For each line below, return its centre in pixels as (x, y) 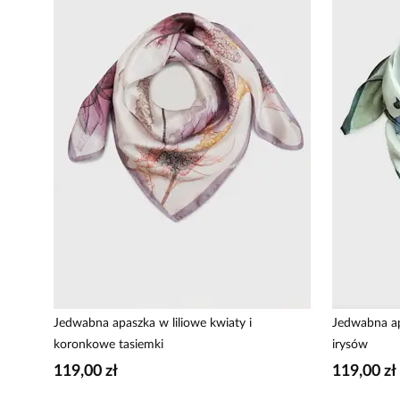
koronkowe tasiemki (108, 345)
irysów (350, 345)
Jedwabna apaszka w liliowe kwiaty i (153, 323)
